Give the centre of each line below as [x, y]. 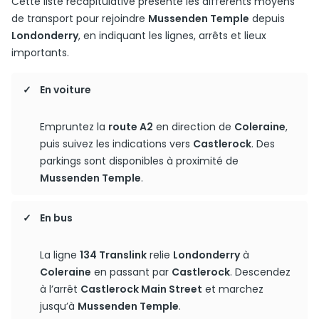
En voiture [66, 90]
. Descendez [260, 272]
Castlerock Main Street [141, 289]
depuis [267, 19]
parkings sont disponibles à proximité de [139, 161]
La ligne [60, 255]
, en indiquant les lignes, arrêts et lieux [172, 36]
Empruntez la [74, 127]
